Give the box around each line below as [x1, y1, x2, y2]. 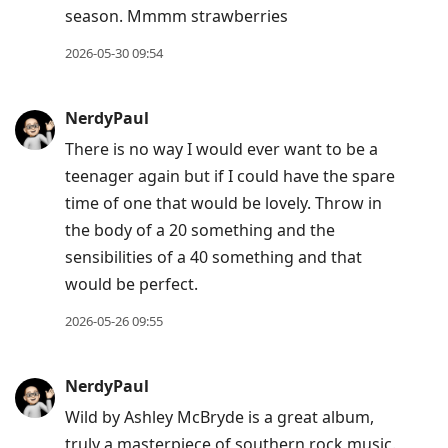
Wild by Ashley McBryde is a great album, [65, 406, 374, 429]
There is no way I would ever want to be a [65, 138, 378, 161]
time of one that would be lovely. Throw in [65, 192, 382, 215]
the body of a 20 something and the [65, 219, 335, 242]
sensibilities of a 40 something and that [65, 246, 362, 269]
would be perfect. [65, 273, 198, 296]
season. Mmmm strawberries [65, 5, 288, 28]
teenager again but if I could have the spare [65, 165, 395, 188]
